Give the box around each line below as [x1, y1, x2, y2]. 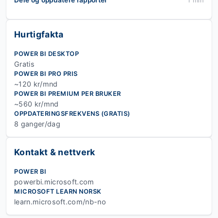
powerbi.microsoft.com [14, 178, 94, 186]
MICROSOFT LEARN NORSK [14, 188, 102, 196]
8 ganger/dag [14, 120, 60, 128]
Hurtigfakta [14, 29, 64, 40]
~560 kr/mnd [14, 100, 59, 109]
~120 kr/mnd [14, 80, 58, 89]
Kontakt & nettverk [14, 147, 95, 158]
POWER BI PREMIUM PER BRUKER [14, 90, 121, 98]
